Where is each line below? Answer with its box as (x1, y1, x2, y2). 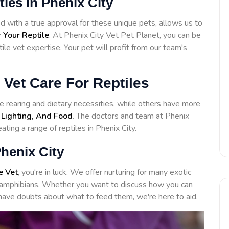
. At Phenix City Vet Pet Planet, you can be (49, 29, 201, 41)
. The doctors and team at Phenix (73, 110, 189, 122)
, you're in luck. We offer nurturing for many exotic (18, 166, 191, 178)
